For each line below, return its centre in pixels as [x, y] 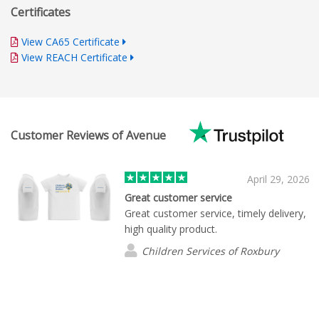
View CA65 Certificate [70, 42]
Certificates [41, 12]
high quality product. [171, 229]
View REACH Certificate [74, 58]
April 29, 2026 [278, 179]
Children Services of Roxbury [210, 251]
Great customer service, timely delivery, [215, 213]
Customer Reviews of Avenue [90, 135]
